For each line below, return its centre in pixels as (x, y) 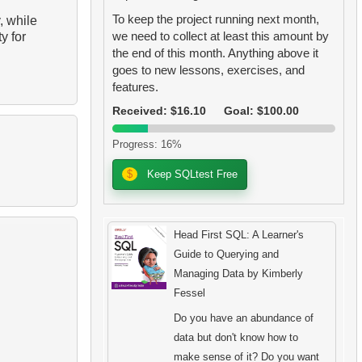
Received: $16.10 (159, 111)
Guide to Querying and (227, 255)
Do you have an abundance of (244, 318)
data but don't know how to (236, 337)
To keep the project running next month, (215, 19)
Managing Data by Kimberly (239, 274)
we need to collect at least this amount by (220, 36)
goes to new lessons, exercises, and (208, 70)
